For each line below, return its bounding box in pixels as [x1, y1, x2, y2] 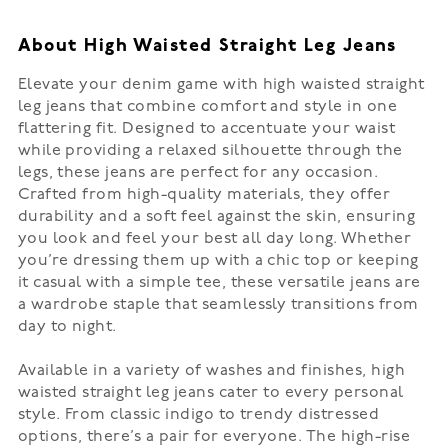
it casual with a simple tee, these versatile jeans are [17, 275, 421, 291]
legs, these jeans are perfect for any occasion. [17, 165, 379, 181]
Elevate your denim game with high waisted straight [17, 77, 425, 93]
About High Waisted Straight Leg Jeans [17, 37, 397, 56]
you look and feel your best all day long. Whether [17, 231, 412, 247]
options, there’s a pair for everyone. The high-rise [17, 429, 411, 445]
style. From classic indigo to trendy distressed [17, 407, 380, 423]
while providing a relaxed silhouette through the [17, 143, 403, 159]
